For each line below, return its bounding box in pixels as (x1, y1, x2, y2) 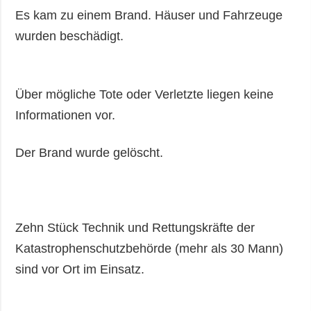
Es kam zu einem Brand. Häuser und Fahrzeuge (15, 8, 283, 23)
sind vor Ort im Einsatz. (15, 262, 145, 277)
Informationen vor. (15, 108, 116, 123)
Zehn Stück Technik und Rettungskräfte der (15, 221, 255, 235)
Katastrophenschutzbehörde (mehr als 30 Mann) (15, 242, 284, 256)
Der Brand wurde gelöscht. (15, 146, 164, 160)
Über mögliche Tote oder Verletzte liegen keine (15, 87, 274, 102)
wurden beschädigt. (15, 29, 124, 44)
